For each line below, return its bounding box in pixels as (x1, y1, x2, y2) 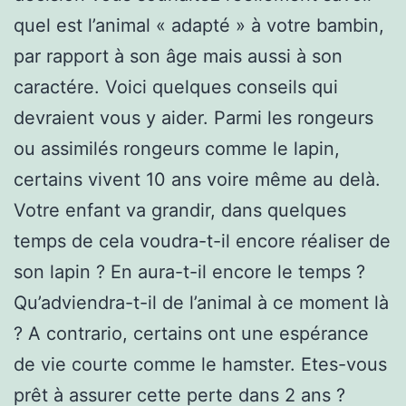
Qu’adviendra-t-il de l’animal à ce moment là (14, 291, 389, 314)
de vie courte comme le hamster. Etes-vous (14, 353, 387, 375)
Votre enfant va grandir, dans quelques (14, 198, 346, 221)
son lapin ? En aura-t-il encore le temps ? (14, 260, 365, 283)
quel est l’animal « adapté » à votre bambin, (14, 14, 384, 36)
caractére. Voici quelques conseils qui (14, 75, 338, 98)
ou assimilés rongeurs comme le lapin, (14, 137, 340, 159)
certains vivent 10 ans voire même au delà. (14, 168, 381, 190)
